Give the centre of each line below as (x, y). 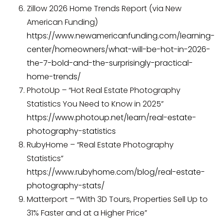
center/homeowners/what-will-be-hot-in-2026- (118, 49)
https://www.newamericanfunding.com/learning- (121, 36)
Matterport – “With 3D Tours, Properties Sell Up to (117, 199)
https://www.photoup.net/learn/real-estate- (111, 117)
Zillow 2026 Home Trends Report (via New (104, 8)
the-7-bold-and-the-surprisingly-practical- (110, 63)
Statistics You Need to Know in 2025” (95, 104)
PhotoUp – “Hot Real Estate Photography (104, 90)
